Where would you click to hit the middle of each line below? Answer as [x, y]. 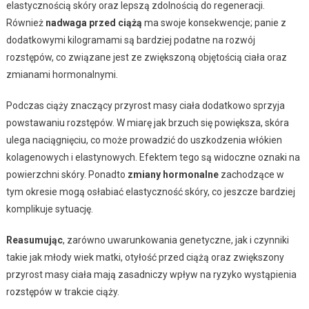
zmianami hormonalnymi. [62, 74]
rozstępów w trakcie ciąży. [62, 291]
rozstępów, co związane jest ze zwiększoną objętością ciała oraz [146, 57]
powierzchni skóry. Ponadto [67, 174]
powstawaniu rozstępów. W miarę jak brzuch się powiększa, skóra [147, 122]
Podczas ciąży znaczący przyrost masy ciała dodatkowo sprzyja [145, 105]
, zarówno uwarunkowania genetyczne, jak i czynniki [176, 240]
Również [26, 22]
